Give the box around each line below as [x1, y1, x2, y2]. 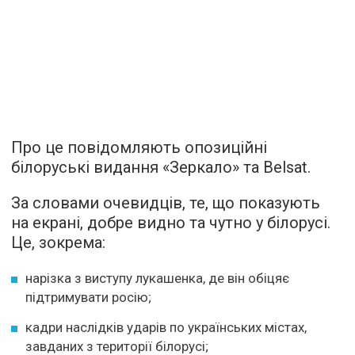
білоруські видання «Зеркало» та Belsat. [11, 158, 311, 177]
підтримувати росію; [25, 289, 151, 306]
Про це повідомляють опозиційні [11, 138, 267, 158]
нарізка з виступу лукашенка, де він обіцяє [25, 270, 289, 287]
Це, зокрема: [11, 233, 105, 253]
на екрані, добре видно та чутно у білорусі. [11, 213, 330, 233]
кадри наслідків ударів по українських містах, [25, 319, 307, 336]
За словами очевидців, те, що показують [11, 193, 320, 213]
